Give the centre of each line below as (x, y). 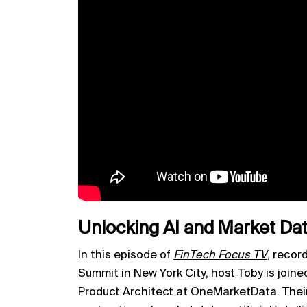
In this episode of (126, 255)
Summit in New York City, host (158, 273)
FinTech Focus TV (220, 255)
